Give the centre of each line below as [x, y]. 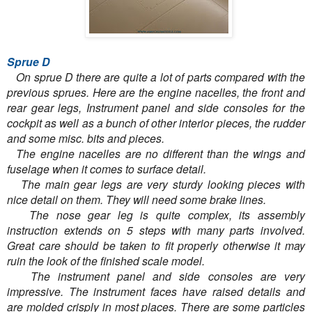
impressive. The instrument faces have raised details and [156, 291]
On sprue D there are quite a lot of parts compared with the [156, 77]
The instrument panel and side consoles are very [156, 276]
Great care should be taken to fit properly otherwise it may [156, 245]
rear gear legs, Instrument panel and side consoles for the [156, 108]
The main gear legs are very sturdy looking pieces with [156, 184]
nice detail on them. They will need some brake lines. [138, 200]
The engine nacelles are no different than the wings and [156, 154]
